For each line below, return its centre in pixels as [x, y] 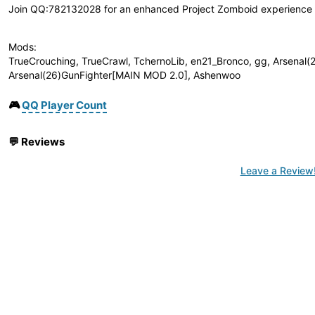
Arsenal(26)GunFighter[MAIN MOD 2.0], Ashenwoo [124, 75]
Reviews [43, 142]
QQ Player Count [64, 105]
